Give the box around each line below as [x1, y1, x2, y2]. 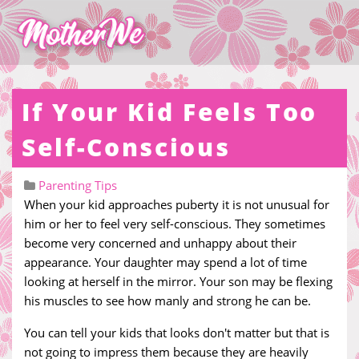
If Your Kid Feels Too [22, 95, 317, 128]
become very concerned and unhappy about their [24, 235, 296, 251]
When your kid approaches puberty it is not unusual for [24, 196, 329, 212]
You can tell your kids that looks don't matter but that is [24, 325, 329, 341]
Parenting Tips [38, 177, 117, 193]
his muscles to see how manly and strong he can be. [24, 292, 311, 309]
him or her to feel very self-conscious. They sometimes [24, 216, 325, 232]
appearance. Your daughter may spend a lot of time [24, 254, 307, 270]
